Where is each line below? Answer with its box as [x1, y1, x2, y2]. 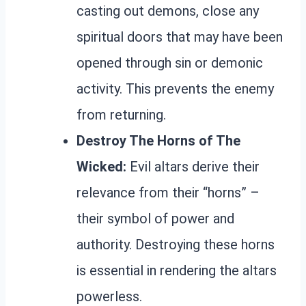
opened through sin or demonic [76, 54, 263, 71]
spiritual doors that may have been [76, 28, 283, 45]
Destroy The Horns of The [76, 132, 240, 149]
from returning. [76, 106, 166, 123]
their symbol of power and [76, 210, 234, 227]
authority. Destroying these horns [76, 236, 275, 253]
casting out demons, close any [76, 2, 259, 19]
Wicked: [76, 158, 126, 175]
